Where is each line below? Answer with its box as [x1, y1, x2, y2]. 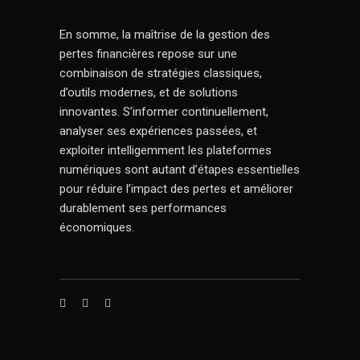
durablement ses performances [59, 201, 227, 215]
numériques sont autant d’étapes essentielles [59, 162, 300, 177]
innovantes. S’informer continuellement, [59, 104, 268, 119]
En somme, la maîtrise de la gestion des [59, 27, 270, 42]
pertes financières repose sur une [59, 47, 237, 61]
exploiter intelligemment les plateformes [59, 143, 272, 157]
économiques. [59, 220, 134, 235]
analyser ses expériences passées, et [59, 124, 257, 138]
